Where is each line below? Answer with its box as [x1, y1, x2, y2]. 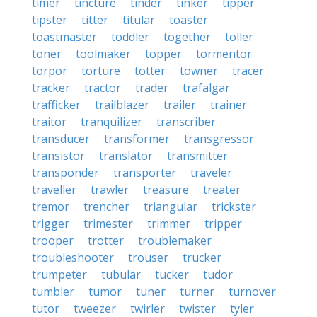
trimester [83, 216, 133, 231]
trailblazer [95, 97, 149, 113]
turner [180, 284, 214, 299]
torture [81, 63, 120, 79]
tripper [204, 216, 242, 231]
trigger [32, 216, 69, 231]
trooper [32, 233, 74, 248]
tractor [84, 80, 121, 96]
